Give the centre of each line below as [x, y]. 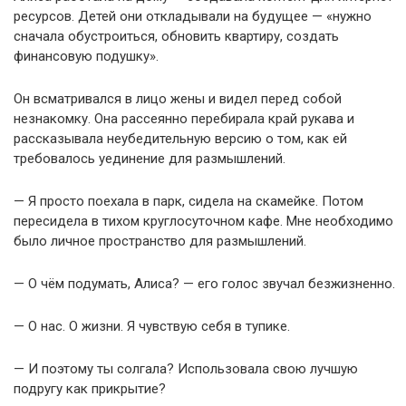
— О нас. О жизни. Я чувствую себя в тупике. [152, 326]
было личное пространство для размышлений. [160, 241]
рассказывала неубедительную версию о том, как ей [180, 139]
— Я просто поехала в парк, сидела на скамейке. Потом [188, 201]
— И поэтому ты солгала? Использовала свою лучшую [186, 369]
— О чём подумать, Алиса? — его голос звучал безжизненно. [204, 284]
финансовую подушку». [86, 56]
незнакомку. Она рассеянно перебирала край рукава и [184, 119]
